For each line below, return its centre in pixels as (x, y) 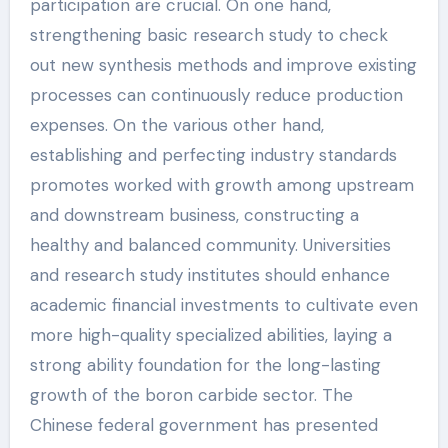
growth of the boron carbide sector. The (191, 395)
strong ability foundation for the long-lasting (205, 365)
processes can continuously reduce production (216, 95)
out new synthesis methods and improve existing (223, 65)
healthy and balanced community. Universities (210, 245)
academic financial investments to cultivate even (223, 305)
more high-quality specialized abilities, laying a (210, 335)
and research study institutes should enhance (209, 275)
